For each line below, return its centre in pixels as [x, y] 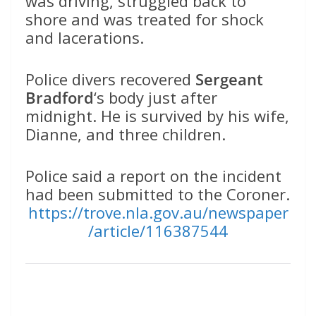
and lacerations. [85, 38]
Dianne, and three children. [126, 134]
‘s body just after [156, 98]
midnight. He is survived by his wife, [157, 116]
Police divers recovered [110, 79]
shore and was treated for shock [145, 19]
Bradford [60, 98]
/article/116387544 [158, 231]
